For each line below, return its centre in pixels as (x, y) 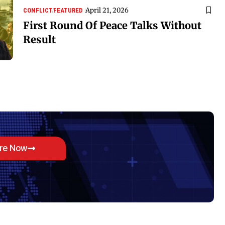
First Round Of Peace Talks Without (112, 25)
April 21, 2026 (107, 10)
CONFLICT (38, 10)
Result (39, 39)
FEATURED (68, 10)
